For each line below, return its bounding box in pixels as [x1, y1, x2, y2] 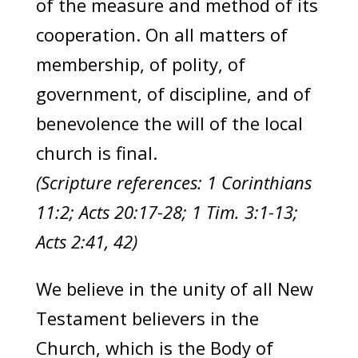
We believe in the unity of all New [35, 276, 313, 300]
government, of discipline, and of [35, 81, 311, 105]
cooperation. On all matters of [35, 22, 288, 46]
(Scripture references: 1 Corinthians [35, 169, 312, 194]
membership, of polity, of [35, 51, 245, 76]
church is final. [35, 140, 157, 165]
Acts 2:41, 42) [35, 229, 137, 253]
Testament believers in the [35, 305, 259, 330]
